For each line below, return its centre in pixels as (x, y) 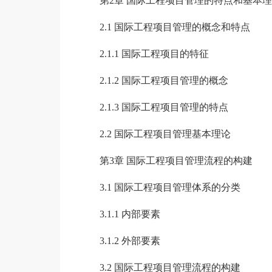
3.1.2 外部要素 (130, 241)
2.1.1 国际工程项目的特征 (154, 54)
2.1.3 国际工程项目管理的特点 (164, 107)
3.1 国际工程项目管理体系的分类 (170, 187)
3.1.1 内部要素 (130, 214)
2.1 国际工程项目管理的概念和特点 (175, 27)
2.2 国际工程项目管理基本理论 (165, 134)
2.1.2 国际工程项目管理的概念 (164, 80)
